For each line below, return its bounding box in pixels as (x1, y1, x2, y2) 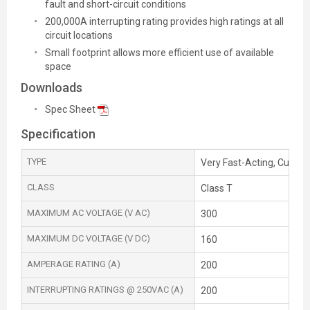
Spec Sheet (45, 104, 95, 115)
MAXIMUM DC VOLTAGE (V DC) (27, 233, 150, 244)
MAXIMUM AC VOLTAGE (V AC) (27, 208, 150, 219)
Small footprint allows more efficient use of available (45, 47, 274, 58)
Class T (201, 183, 232, 194)
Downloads (21, 80, 82, 95)
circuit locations (45, 30, 113, 41)
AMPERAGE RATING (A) (27, 259, 120, 270)
